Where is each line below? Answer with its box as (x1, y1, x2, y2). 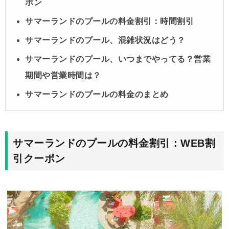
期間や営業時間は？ (25, 71, 101, 80)
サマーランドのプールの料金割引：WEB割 (13, 138, 215, 149)
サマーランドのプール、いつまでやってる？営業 (25, 55, 211, 64)
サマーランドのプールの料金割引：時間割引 (25, 17, 194, 26)
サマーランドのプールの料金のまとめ (25, 90, 169, 99)
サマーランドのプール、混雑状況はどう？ (25, 36, 186, 45)
